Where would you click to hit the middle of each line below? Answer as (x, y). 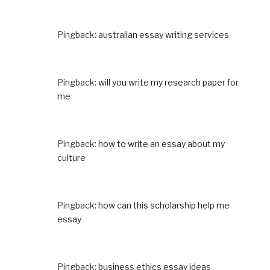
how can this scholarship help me (164, 205)
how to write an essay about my (162, 143)
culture (71, 157)
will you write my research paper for (168, 82)
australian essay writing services (164, 34)
